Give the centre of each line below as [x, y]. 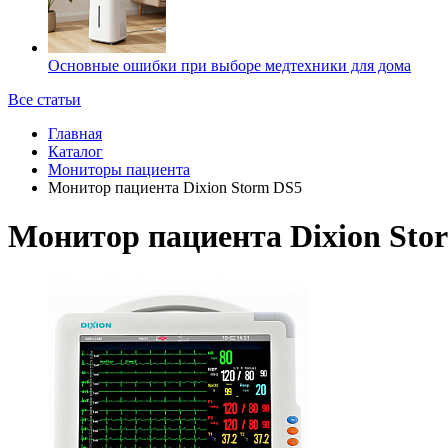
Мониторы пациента [119, 169]
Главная [75, 133]
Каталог [75, 151]
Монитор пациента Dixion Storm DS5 [175, 187]
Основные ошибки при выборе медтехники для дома [229, 65]
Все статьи [44, 99]
